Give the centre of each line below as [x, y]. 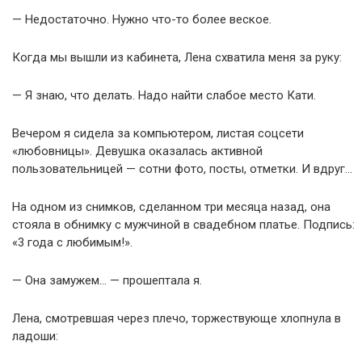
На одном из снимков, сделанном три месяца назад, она [171, 207]
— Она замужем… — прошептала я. [107, 280]
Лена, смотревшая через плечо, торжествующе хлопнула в [177, 318]
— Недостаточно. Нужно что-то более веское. [142, 19]
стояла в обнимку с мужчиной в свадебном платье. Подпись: [183, 225]
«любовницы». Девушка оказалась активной [137, 151]
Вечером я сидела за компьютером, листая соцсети [158, 133]
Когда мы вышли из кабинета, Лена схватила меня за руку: [177, 57]
